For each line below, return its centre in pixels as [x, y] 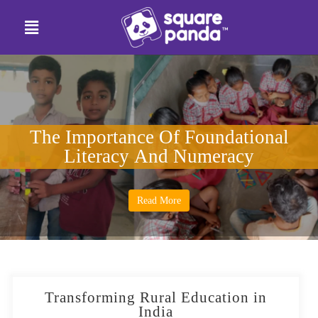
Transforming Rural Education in [156, 297]
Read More [159, 201]
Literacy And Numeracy [159, 157]
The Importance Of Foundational [159, 137]
